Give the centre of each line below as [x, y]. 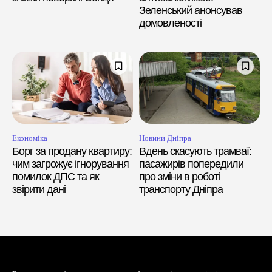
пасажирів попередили [191, 164]
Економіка [30, 138]
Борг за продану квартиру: [72, 151]
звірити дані [39, 189]
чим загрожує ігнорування [70, 164]
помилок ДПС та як [56, 176]
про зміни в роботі [179, 176]
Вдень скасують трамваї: [195, 151]
